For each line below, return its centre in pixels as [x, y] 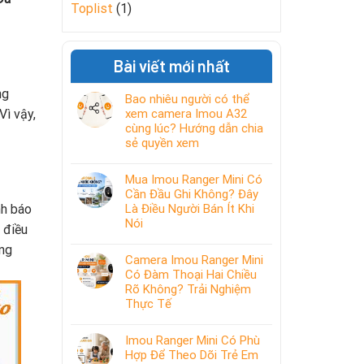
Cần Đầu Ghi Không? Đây [192, 194]
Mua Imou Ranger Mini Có [194, 180]
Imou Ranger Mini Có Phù [193, 340]
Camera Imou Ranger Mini [194, 260]
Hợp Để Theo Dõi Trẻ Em [192, 355]
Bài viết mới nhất [171, 66]
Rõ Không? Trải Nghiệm [188, 289]
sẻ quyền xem [162, 143]
